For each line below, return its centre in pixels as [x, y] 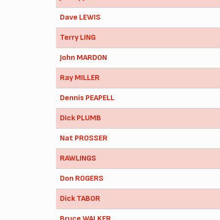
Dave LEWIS [80, 17]
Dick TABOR [80, 198]
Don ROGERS [82, 178]
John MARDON [83, 57]
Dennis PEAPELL [87, 98]
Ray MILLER [80, 78]
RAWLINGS [78, 158]
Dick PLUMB [81, 118]
